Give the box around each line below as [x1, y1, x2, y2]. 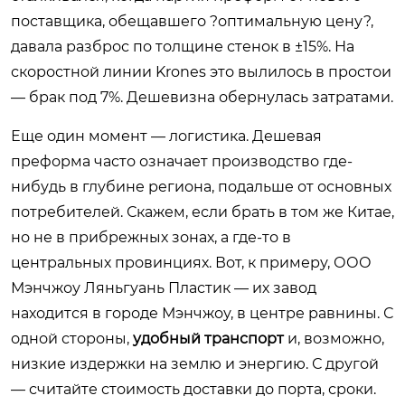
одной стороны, [11, 329, 133, 347]
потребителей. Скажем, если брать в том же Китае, [11, 202, 394, 221]
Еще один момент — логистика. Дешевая [11, 127, 322, 145]
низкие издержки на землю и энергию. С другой [11, 354, 379, 372]
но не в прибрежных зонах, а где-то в [11, 228, 291, 246]
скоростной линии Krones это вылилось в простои [11, 62, 391, 80]
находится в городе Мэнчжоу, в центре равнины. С [11, 304, 393, 322]
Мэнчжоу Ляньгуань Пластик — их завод [11, 278, 316, 297]
